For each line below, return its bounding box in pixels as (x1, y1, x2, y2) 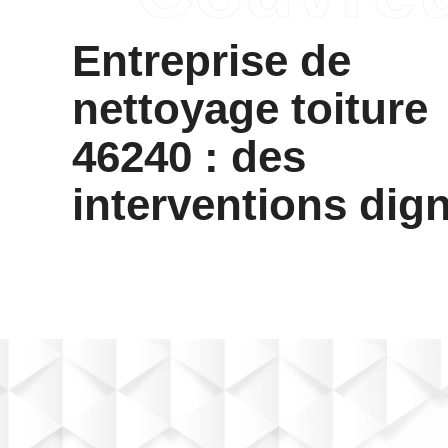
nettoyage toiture (72, 84, 428, 133)
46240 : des (72, 132, 306, 181)
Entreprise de (72, 36, 351, 85)
